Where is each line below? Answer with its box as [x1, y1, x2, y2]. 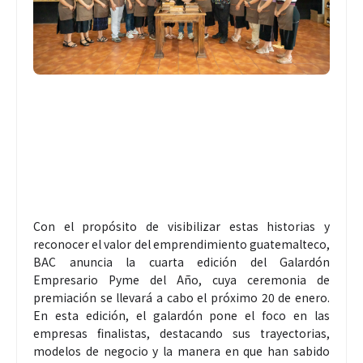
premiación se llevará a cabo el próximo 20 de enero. [33, 289, 330, 306]
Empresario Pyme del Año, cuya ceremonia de [33, 271, 330, 288]
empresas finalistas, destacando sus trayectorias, [33, 325, 330, 342]
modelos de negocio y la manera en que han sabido [33, 343, 330, 360]
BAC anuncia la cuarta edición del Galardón [33, 254, 330, 271]
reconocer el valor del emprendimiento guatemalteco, [33, 236, 330, 253]
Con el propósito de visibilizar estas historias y [33, 218, 330, 235]
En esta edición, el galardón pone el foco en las [33, 307, 330, 324]
